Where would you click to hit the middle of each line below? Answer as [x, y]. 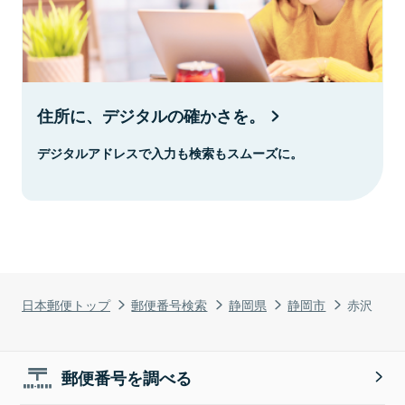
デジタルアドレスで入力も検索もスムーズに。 [170, 152]
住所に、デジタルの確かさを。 [151, 115]
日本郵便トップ [66, 304]
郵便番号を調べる [127, 377]
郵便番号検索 [170, 304]
